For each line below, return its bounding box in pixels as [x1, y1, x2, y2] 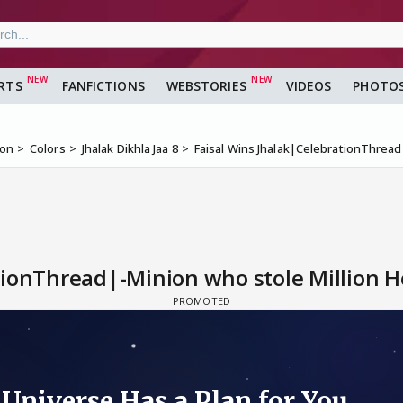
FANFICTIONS [61, 77, 145, 95]
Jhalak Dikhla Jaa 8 [81, 140, 178, 157]
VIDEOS [285, 77, 332, 95]
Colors [30, 140, 66, 157]
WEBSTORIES [166, 77, 246, 95]
